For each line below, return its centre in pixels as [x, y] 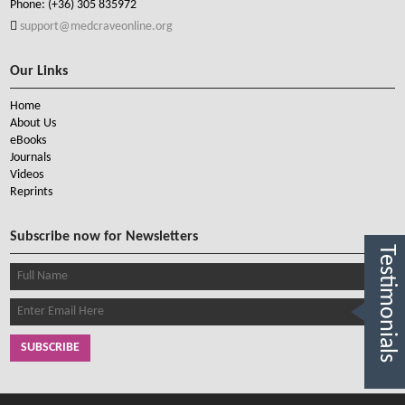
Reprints [32, 192]
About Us [33, 123]
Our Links [39, 71]
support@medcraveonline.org [95, 27]
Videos [27, 175]
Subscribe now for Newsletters [104, 237]
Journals [31, 158]
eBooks [28, 141]
